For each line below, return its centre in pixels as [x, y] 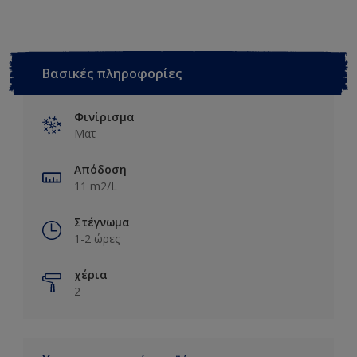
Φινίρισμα [104, 116]
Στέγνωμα [102, 222]
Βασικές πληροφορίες [112, 73]
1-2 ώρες [97, 238]
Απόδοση [100, 169]
